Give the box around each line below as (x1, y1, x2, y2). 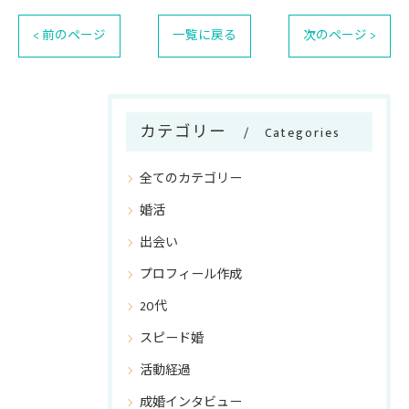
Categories (264, 123, 341, 143)
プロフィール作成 (140, 264, 242, 285)
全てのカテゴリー (140, 168, 242, 189)
